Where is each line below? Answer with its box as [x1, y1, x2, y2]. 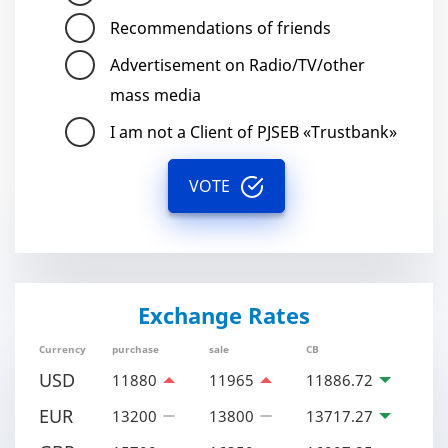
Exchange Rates [138, 300, 310, 330]
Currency [39, 342, 86, 356]
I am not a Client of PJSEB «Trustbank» [110, 121, 397, 143]
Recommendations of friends [110, 17, 331, 39]
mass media [110, 84, 201, 106]
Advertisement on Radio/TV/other [110, 54, 365, 76]
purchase [112, 342, 159, 356]
